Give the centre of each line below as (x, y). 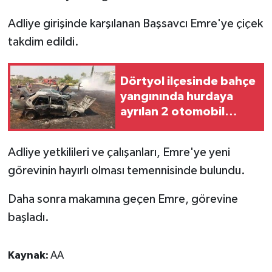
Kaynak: (29, 255)
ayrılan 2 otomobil (172, 112)
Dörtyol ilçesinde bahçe (188, 82)
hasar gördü (155, 127)
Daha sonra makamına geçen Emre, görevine (123, 199)
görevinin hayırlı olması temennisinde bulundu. (126, 170)
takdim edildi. (43, 42)
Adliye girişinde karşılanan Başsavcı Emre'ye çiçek (135, 23)
